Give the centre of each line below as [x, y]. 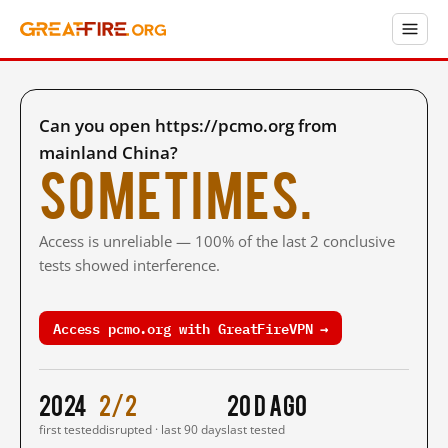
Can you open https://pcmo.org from [188, 125]
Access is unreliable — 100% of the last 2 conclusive [217, 241]
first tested [69, 429]
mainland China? [108, 152]
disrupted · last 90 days [163, 429]
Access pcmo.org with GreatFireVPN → [191, 327]
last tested [256, 429]
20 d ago [267, 404]
